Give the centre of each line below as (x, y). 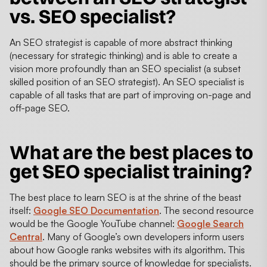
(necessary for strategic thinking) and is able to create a (123, 55)
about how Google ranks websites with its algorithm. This (127, 249)
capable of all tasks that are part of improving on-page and (130, 94)
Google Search (210, 223)
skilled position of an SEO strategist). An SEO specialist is (127, 81)
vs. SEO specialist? (93, 16)
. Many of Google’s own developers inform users (143, 236)
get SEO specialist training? (133, 171)
